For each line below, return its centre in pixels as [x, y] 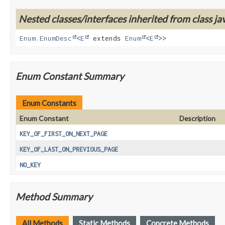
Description [197, 119]
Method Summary [54, 197]
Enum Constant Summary [70, 76]
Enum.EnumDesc [46, 38]
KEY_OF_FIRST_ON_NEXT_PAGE [64, 134]
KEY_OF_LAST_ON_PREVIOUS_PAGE [69, 150]
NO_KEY [30, 165]
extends [107, 38]
